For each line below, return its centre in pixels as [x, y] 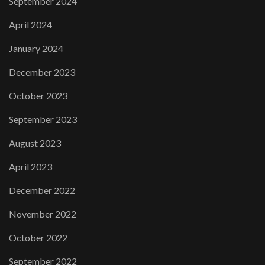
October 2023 [38, 96]
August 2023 [35, 143]
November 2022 [43, 214]
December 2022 [42, 190]
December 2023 [42, 72]
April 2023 [30, 167]
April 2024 [30, 25]
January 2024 [36, 48]
